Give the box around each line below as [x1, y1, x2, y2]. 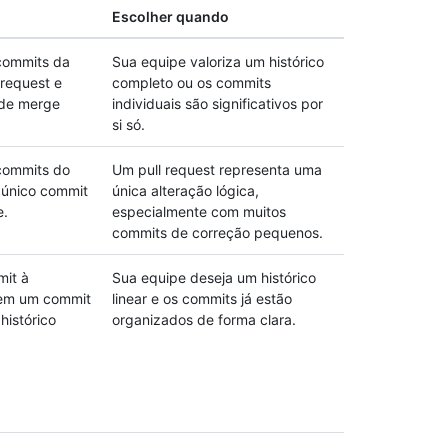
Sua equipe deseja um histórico [112, 269, 316, 286]
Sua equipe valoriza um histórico [112, 53, 324, 70]
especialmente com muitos [112, 203, 286, 220]
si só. [112, 116, 145, 133]
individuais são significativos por [112, 95, 323, 112]
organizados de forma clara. [112, 311, 296, 328]
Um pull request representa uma [112, 161, 322, 178]
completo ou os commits [112, 74, 271, 91]
